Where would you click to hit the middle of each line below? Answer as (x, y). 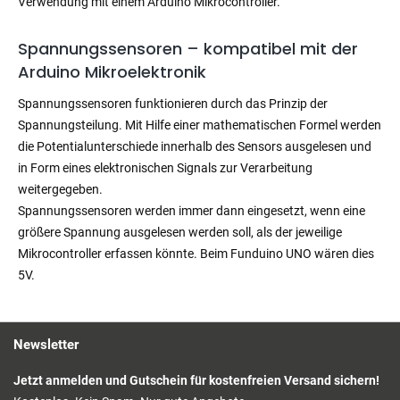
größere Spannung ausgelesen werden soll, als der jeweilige (180, 232)
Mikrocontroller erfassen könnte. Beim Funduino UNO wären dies (196, 253)
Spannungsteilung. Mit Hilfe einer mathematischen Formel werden (200, 125)
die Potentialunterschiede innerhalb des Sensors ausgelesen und (195, 146)
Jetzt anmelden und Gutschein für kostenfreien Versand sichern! (196, 380)
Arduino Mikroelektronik (112, 71)
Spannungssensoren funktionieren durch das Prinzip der (173, 103)
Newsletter (46, 344)
